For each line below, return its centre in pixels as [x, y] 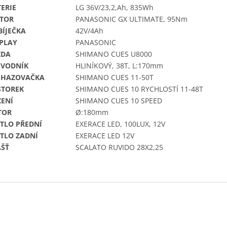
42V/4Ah [89, 31]
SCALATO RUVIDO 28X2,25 [119, 147]
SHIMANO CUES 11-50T [115, 78]
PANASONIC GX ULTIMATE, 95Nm [131, 19]
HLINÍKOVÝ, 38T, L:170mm [119, 66]
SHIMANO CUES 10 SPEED [119, 101]
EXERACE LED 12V [105, 136]
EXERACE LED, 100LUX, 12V [120, 124]
